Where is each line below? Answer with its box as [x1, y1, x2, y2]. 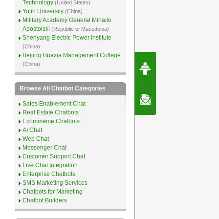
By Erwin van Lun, [173, 66, 216, 71]
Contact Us [177, 95, 212, 103]
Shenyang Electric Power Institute [22, 34, 111, 41]
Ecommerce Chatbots [22, 118, 80, 125]
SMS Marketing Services [22, 179, 88, 186]
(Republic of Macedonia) [51, 26, 109, 32]
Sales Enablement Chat [22, 100, 86, 107]
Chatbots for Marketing [22, 188, 83, 195]
